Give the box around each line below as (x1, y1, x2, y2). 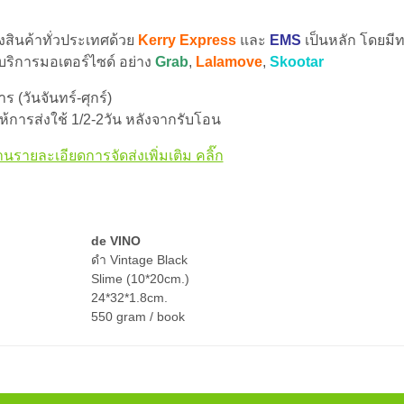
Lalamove (196, 54, 262, 70)
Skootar (270, 54, 324, 70)
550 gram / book (91, 309, 185, 325)
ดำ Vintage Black (91, 252, 188, 268)
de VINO (91, 234, 141, 249)
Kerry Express (138, 32, 236, 49)
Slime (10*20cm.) (91, 271, 189, 287)
